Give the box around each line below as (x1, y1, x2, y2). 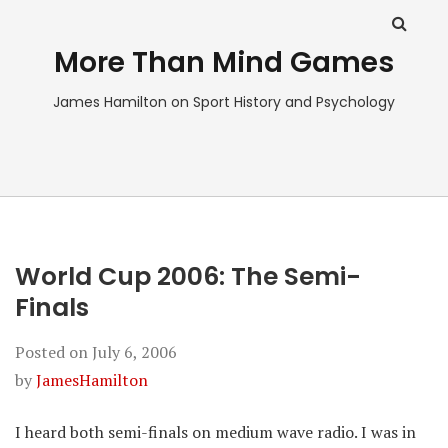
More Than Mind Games (54, 43, 394, 82)
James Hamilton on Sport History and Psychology (53, 92, 395, 112)
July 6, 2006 (92, 341, 177, 363)
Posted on (15, 341, 92, 363)
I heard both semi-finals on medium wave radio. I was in (15, 421, 416, 443)
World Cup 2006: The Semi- (15, 259, 361, 294)
